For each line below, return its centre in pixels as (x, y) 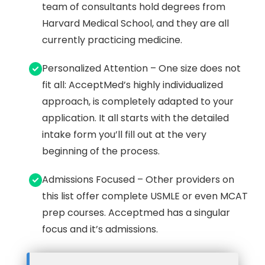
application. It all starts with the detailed (96, 118)
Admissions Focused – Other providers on (138, 180)
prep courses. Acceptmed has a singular (136, 213)
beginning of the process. (101, 151)
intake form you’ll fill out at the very (124, 135)
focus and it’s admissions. (100, 229)
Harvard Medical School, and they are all (135, 23)
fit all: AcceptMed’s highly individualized (132, 85)
